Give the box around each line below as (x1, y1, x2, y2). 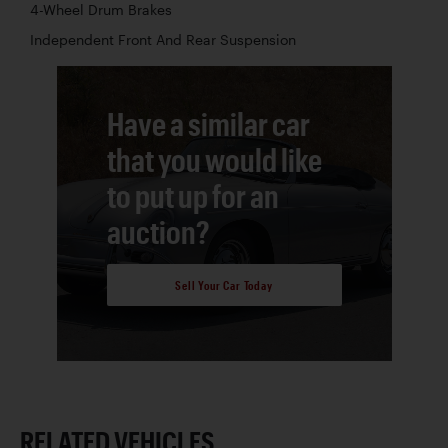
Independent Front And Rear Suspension (30, 31, 296, 48)
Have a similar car (106, 104, 310, 142)
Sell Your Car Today (175, 278, 273, 293)
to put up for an (106, 176, 279, 214)
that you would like (106, 140, 322, 178)
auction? (106, 212, 210, 250)
